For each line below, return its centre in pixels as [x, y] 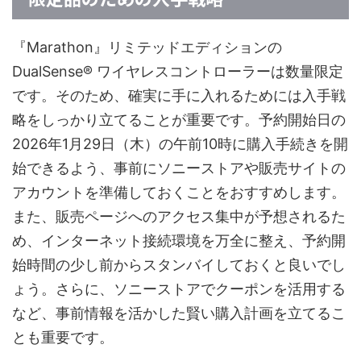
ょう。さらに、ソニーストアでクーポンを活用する [179, 289]
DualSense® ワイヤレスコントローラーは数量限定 [178, 72]
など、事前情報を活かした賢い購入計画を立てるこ [179, 313]
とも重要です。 [63, 338]
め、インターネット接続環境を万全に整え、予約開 [179, 241]
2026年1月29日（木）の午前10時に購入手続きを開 [180, 144]
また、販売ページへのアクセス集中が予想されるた [179, 217]
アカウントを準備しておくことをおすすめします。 [179, 193]
